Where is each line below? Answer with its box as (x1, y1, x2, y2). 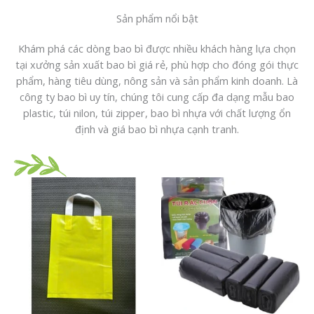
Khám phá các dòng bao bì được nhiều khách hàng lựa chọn (18, 41, 296, 56)
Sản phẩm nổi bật (116, 11, 198, 26)
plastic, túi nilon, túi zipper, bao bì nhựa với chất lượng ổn (23, 106, 291, 121)
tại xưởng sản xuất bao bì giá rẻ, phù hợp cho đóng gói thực (15, 57, 299, 72)
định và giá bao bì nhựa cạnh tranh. (75, 122, 239, 137)
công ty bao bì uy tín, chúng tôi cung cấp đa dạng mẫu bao (20, 90, 294, 104)
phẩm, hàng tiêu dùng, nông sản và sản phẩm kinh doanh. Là (16, 74, 298, 88)
